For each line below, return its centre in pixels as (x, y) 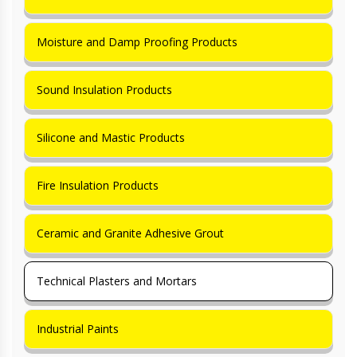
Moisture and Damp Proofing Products (137, 41)
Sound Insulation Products (104, 89)
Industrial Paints (78, 328)
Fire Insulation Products (98, 185)
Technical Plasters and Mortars (117, 280)
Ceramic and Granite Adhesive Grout (130, 233)
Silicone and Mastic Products (111, 137)
